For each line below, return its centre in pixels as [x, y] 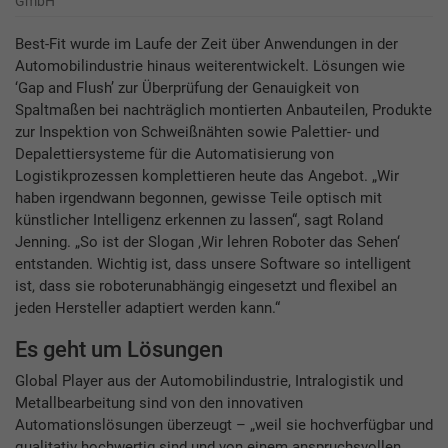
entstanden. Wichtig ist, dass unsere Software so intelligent [213, 264]
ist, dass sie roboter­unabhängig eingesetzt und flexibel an [206, 286]
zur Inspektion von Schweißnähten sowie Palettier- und [197, 132]
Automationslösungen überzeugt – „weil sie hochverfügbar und [224, 425]
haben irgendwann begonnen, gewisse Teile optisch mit [198, 198]
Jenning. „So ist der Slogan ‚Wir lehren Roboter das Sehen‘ [207, 242]
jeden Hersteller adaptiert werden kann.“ [147, 308]
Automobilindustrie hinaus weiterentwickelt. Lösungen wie [210, 66]
